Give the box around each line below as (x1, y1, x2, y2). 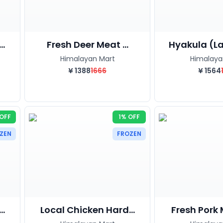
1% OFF (118, 112, 140, 121)
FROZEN (117, 129, 141, 138)
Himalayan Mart (60, 53, 115, 64)
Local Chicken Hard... (40, 203, 135, 216)
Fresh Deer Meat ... (46, 38, 128, 51)
